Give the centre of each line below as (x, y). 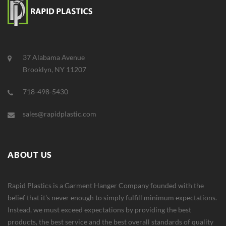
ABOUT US (30, 154)
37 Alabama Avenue (54, 57)
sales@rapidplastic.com (60, 114)
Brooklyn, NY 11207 (54, 69)
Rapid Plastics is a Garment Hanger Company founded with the (106, 185)
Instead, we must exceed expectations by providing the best (99, 209)
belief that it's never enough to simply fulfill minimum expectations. (112, 197)
